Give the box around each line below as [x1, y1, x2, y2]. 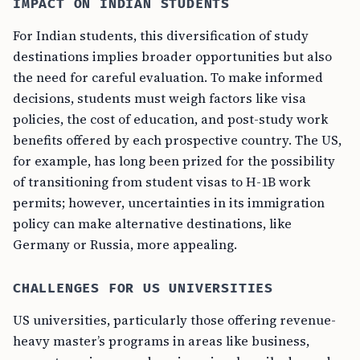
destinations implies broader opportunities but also [13, 47, 332, 65]
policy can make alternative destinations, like [13, 215, 292, 232]
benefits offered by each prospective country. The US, [13, 131, 342, 149]
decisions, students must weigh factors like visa [13, 89, 306, 107]
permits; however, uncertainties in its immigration [13, 194, 325, 211]
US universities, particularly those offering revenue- [13, 311, 336, 329]
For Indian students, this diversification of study [13, 27, 309, 44]
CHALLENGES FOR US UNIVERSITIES [13, 280, 273, 297]
